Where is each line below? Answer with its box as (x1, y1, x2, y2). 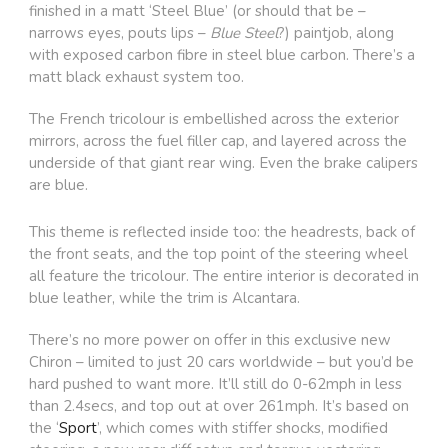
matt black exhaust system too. (29, 67, 244, 88)
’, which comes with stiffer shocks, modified (97, 418, 388, 439)
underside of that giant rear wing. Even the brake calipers (29, 153, 418, 174)
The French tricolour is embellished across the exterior (29, 109, 399, 130)
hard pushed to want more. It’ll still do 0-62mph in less (29, 374, 402, 395)
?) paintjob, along (278, 23, 394, 44)
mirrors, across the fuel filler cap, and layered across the (29, 131, 407, 152)
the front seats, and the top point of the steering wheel (29, 244, 408, 265)
